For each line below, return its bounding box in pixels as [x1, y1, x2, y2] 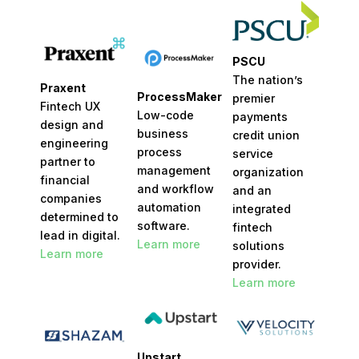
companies [39, 191, 102, 205]
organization [232, 165, 304, 179]
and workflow [136, 181, 214, 196]
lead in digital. [39, 228, 120, 242]
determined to [39, 209, 119, 224]
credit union [232, 128, 300, 143]
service [232, 147, 273, 161]
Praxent [39, 80, 86, 95]
